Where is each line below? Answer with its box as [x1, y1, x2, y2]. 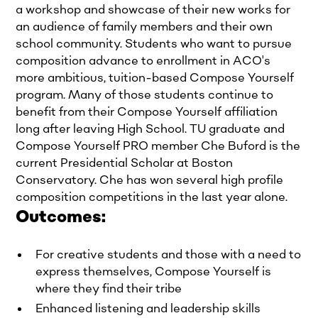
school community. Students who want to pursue [16, 35, 292, 52]
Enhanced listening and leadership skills [35, 300, 261, 317]
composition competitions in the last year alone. [16, 189, 288, 205]
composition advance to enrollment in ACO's [16, 53, 271, 69]
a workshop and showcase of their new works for [16, 1, 291, 18]
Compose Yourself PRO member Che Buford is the [16, 138, 301, 154]
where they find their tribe [35, 280, 182, 297]
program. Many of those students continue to [16, 87, 274, 103]
